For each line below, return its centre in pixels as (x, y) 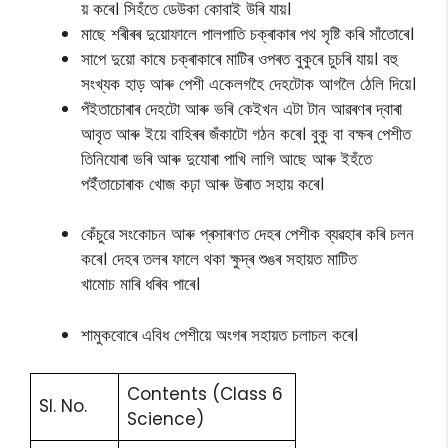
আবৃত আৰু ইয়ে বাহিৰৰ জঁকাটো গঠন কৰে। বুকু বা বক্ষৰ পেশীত (246, 133)
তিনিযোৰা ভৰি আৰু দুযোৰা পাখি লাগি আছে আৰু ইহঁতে (226, 158)
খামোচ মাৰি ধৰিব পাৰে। (140, 284)
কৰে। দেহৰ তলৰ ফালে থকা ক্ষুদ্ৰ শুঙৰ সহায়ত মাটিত (219, 259)
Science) (165, 419)
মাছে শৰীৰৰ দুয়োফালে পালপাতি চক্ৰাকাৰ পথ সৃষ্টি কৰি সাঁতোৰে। (247, 33)
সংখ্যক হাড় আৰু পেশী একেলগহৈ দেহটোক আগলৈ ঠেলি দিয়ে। (248, 83)
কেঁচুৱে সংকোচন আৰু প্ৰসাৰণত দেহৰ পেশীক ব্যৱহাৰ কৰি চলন (247, 234)
